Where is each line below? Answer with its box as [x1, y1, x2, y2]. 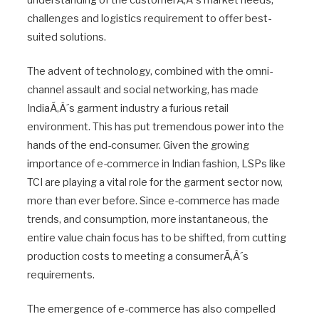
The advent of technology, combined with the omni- [27, 65, 273, 78]
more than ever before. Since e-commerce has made [27, 194, 280, 208]
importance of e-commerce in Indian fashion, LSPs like [27, 157, 286, 171]
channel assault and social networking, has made [27, 83, 258, 97]
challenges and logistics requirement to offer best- [27, 12, 271, 26]
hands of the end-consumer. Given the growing [27, 139, 249, 152]
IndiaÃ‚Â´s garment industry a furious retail [27, 102, 229, 115]
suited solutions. [27, 31, 106, 44]
